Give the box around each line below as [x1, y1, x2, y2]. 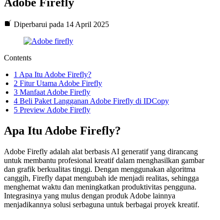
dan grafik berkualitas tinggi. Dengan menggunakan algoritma [4, 165, 195, 173]
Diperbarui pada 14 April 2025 [12, 20, 109, 28]
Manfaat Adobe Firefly [18, 87, 90, 96]
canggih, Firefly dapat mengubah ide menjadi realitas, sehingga [4, 173, 199, 182]
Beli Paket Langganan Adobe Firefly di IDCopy [18, 96, 169, 105]
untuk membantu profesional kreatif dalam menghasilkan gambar [4, 156, 204, 165]
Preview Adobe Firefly [18, 105, 90, 114]
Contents [4, 53, 31, 62]
